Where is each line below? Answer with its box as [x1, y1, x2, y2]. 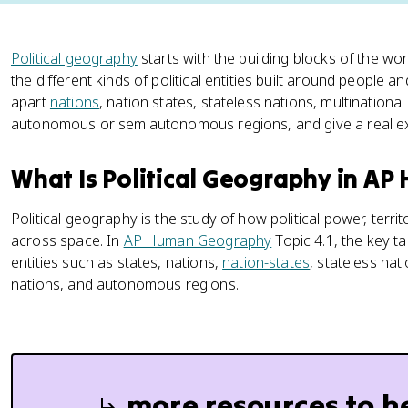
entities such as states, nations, [11, 252, 223, 272]
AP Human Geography [123, 230, 272, 250]
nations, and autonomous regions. [11, 274, 239, 294]
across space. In [11, 230, 124, 250]
